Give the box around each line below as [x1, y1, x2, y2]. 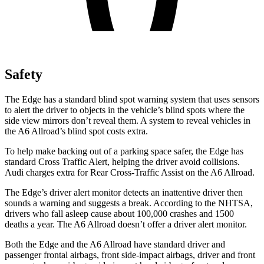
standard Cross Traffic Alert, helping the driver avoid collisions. [5, 156, 240, 167]
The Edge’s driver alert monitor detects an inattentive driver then [5, 187, 243, 197]
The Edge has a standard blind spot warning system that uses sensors [5, 94, 259, 104]
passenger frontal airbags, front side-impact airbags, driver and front [5, 249, 255, 260]
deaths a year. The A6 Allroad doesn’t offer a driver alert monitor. [5, 219, 247, 229]
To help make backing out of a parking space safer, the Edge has [5, 146, 243, 156]
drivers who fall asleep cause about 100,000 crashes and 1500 [5, 208, 234, 219]
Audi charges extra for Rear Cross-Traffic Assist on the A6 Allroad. [5, 167, 255, 177]
